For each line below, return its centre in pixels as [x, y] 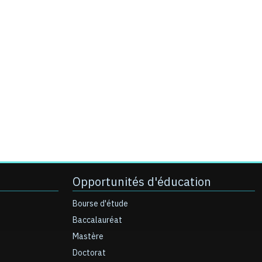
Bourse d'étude [100, 204]
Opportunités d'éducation [142, 182]
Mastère [88, 237]
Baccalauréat [97, 220]
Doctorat [89, 253]
